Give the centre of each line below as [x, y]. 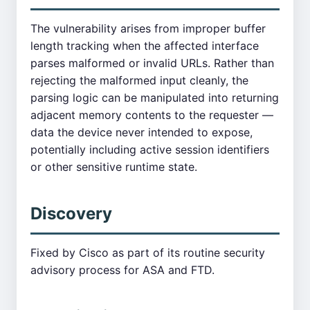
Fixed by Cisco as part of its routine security [148, 253]
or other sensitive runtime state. [114, 167]
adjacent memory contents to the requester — [152, 115]
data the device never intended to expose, [142, 132]
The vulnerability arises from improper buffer [148, 28]
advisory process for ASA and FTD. [122, 270]
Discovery [71, 213]
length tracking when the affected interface [145, 46]
